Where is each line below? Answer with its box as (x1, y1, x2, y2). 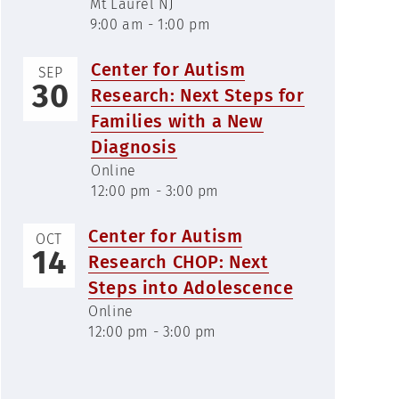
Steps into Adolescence (88, 277, 294, 298)
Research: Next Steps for (91, 85, 305, 106)
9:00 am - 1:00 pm (90, 16, 211, 33)
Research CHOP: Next (88, 251, 269, 273)
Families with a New (91, 110, 264, 132)
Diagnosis (91, 136, 177, 158)
